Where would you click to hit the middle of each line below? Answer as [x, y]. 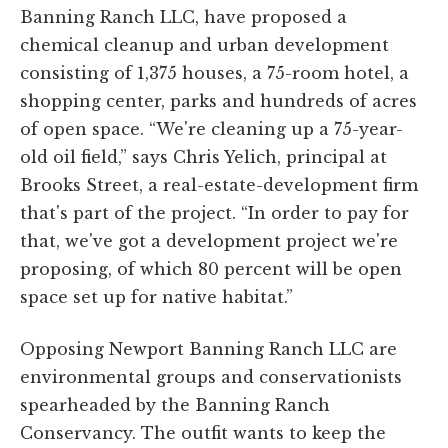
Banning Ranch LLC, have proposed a [183, 17]
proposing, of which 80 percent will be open [211, 269]
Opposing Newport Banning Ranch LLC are [208, 349]
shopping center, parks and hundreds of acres [218, 101]
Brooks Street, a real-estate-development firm [219, 185]
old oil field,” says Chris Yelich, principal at [203, 157]
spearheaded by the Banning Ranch [175, 405]
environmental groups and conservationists [211, 377]
